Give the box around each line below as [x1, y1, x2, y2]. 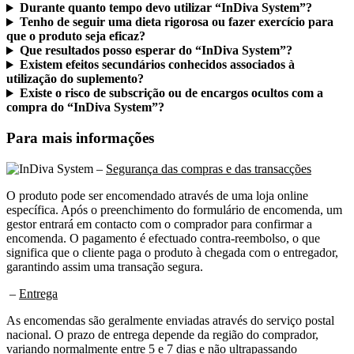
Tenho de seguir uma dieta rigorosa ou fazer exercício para [19, 15, 333, 29]
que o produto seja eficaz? [6, 29, 145, 43]
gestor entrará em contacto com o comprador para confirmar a [6, 217, 312, 231]
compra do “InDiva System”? [6, 100, 164, 115]
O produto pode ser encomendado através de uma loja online [6, 188, 308, 202]
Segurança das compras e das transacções [106, 161, 311, 175]
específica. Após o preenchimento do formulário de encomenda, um [6, 202, 342, 217]
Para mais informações [6, 130, 154, 147]
